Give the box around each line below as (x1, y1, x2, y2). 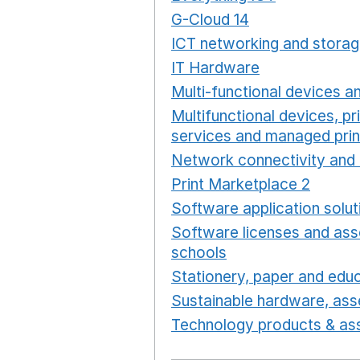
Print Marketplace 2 (171, 175, 310, 194)
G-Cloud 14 (171, 10, 249, 29)
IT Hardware (171, 59, 260, 77)
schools (171, 243, 227, 262)
